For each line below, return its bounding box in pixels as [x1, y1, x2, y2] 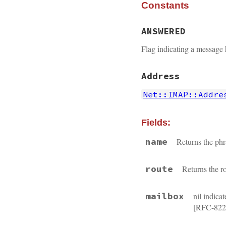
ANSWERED [141, 26, 186, 37]
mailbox [145, 190, 184, 202]
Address [141, 71, 180, 82]
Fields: [141, 117, 171, 128]
